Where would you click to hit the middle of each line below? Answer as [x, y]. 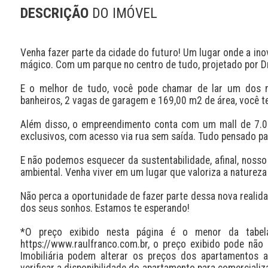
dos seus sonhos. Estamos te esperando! [105, 208]
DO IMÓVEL [124, 13]
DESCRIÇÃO [56, 13]
